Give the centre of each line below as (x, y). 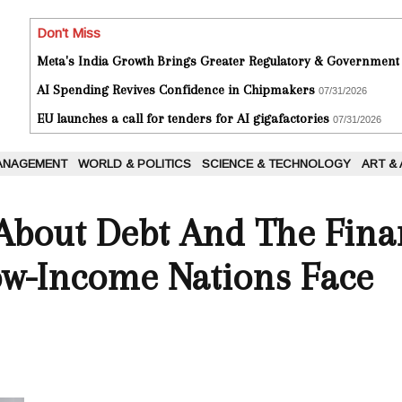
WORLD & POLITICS (135, 164)
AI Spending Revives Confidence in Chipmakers (176, 90)
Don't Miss (69, 33)
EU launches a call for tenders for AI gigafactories (183, 119)
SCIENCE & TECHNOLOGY (276, 164)
